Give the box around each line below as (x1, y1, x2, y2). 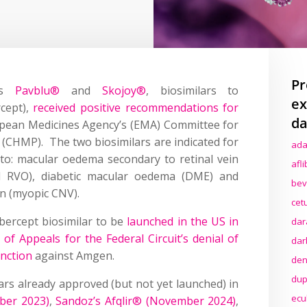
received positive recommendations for (33, 99, 239, 115)
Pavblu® (15, 82, 60, 98)
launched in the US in (127, 213, 239, 229)
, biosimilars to (145, 82, 239, 98)
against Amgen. (32, 247, 115, 263)
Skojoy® (101, 82, 146, 98)
